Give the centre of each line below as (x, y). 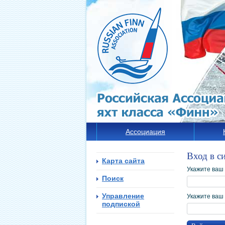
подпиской (121, 204)
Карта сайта (123, 161)
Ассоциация (145, 132)
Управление (123, 196)
